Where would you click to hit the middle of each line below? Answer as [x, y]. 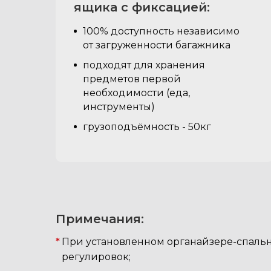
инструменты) [119, 107]
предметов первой [132, 79]
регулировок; [96, 257]
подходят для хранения [144, 65]
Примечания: [100, 219]
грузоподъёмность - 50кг [147, 127]
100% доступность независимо [161, 31]
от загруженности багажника [157, 45]
